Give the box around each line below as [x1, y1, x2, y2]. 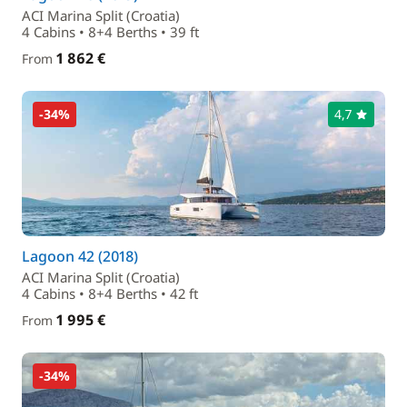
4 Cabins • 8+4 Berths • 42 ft [22, 284, 198, 303]
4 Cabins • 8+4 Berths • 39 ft [22, 23, 199, 41]
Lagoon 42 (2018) [22, 246, 138, 266]
